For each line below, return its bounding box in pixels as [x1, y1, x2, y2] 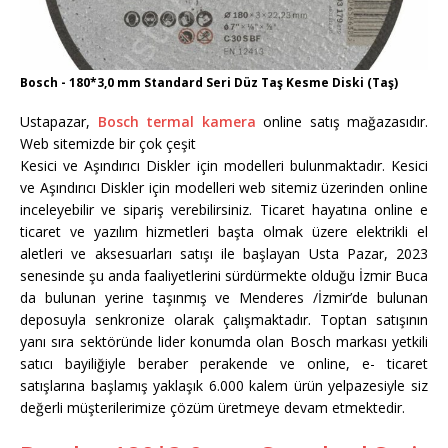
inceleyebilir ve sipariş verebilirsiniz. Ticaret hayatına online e [20, 199, 428, 219]
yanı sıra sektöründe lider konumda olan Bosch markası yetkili [20, 331, 428, 351]
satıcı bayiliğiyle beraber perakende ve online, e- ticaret [20, 353, 428, 373]
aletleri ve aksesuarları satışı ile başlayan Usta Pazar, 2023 [20, 243, 428, 263]
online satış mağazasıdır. [255, 111, 428, 131]
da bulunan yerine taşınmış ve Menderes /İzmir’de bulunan [20, 287, 428, 307]
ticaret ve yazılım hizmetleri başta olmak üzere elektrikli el [20, 221, 428, 241]
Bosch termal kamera [97, 111, 256, 131]
